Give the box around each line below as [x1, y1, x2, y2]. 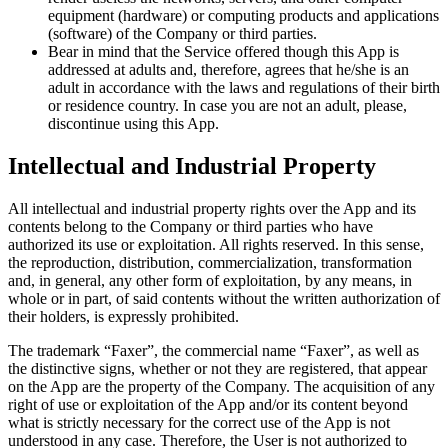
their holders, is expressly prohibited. [8, 307, 239, 325]
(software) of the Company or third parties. [48, 25, 317, 43]
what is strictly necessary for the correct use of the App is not [8, 413, 390, 431]
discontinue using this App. [48, 115, 219, 133]
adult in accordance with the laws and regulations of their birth [48, 79, 440, 97]
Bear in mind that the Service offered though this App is [48, 43, 399, 61]
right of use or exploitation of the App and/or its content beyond [8, 395, 408, 413]
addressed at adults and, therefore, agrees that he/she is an [48, 61, 409, 79]
